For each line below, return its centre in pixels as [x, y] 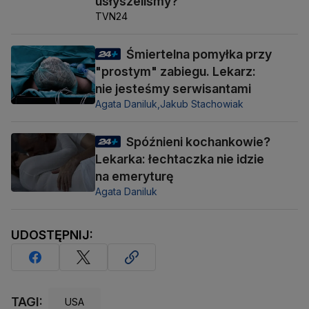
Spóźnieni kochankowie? [198, 142]
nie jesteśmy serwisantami [173, 89]
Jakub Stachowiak [202, 104]
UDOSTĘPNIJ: [52, 235]
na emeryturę [134, 177]
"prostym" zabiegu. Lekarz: [176, 72]
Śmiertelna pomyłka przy [199, 54]
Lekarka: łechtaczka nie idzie [180, 159]
